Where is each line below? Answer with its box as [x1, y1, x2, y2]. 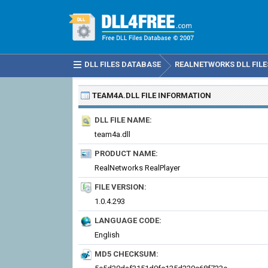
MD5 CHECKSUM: [95, 249, 159, 258]
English [95, 230, 120, 239]
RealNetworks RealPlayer [95, 163, 180, 172]
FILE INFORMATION [139, 91, 211, 100]
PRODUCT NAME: [95, 149, 158, 158]
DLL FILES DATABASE [84, 60, 161, 69]
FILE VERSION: [95, 182, 147, 191]
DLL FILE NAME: [95, 115, 152, 124]
